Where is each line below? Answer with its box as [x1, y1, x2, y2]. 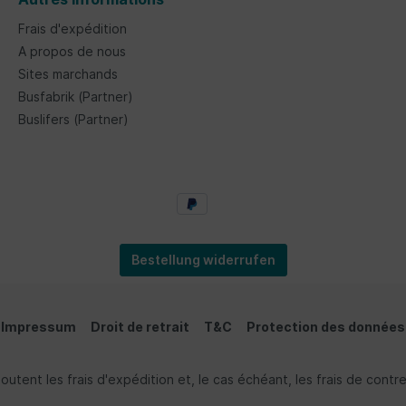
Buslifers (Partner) [18, 111, 129, 128]
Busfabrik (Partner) [18, 89, 133, 105]
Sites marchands [18, 66, 118, 82]
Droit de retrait [91, 318, 189, 334]
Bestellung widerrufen [130, 251, 275, 267]
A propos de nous [18, 43, 126, 60]
